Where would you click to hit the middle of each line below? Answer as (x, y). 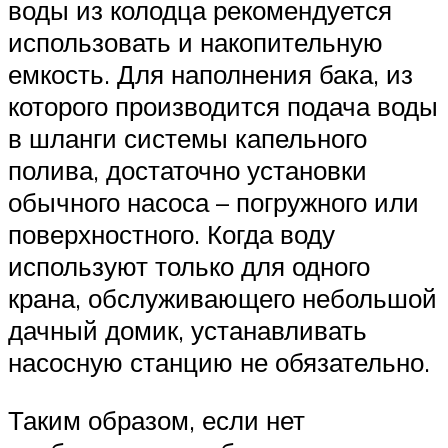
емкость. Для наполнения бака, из (210, 74)
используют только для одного (189, 266)
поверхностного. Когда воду (171, 234)
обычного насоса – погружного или (213, 202)
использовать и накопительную (195, 42)
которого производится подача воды (223, 106)
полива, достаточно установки (187, 170)
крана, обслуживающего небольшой (222, 298)
